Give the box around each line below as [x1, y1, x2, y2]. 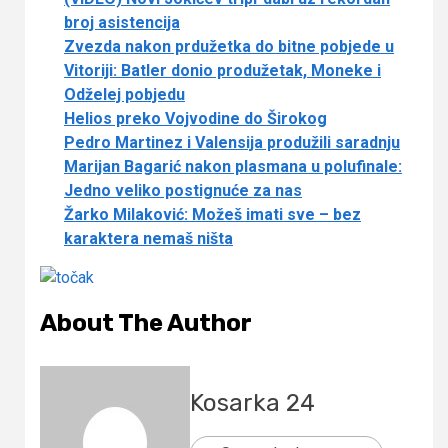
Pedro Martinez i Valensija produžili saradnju [64, 132, 400, 152]
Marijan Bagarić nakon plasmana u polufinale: [64, 156, 402, 176]
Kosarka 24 [190, 388, 315, 417]
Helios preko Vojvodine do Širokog [64, 108, 327, 128]
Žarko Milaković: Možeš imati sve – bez [64, 204, 361, 224]
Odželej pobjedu [64, 84, 185, 104]
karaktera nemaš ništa [64, 228, 233, 248]
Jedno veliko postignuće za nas [64, 180, 302, 200]
